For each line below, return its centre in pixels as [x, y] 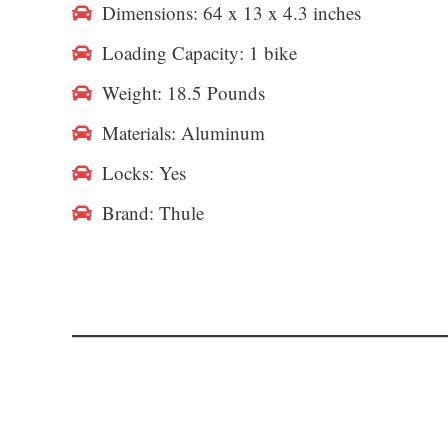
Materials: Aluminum [183, 133]
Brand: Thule [153, 213]
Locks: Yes [144, 173]
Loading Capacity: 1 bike [199, 53]
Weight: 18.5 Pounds [183, 93]
